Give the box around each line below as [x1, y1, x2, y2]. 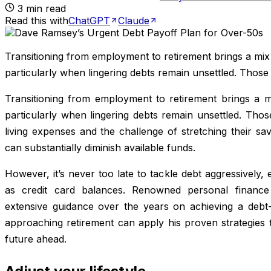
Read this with [5, 14, 68, 27]
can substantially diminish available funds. [5, 141, 195, 154]
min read [23, 2, 66, 15]
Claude [118, 14, 149, 27]
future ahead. [5, 232, 67, 245]
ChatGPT [68, 14, 110, 27]
